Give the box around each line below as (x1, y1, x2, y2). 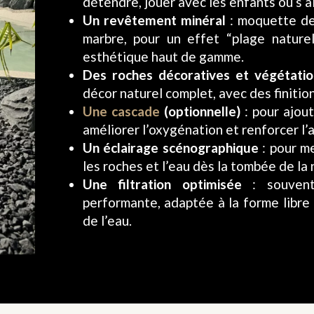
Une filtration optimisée (82, 175, 242, 192)
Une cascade (82, 102, 160, 119)
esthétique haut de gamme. (82, 48, 244, 64)
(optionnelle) (159, 102, 240, 119)
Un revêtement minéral (82, 11, 226, 28)
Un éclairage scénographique (82, 139, 259, 156)
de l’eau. (82, 212, 132, 228)
